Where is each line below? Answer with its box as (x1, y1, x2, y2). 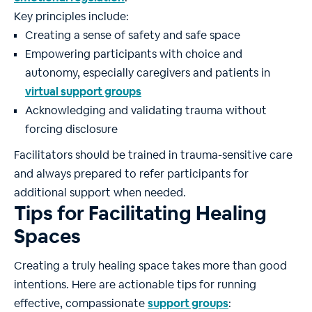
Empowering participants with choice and (25, 47, 242, 62)
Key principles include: (14, 9, 129, 24)
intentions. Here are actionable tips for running (14, 277, 256, 292)
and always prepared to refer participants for (14, 166, 249, 182)
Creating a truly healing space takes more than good (14, 258, 287, 274)
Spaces (14, 224, 81, 249)
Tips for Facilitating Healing (14, 201, 267, 226)
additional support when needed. (14, 185, 186, 201)
